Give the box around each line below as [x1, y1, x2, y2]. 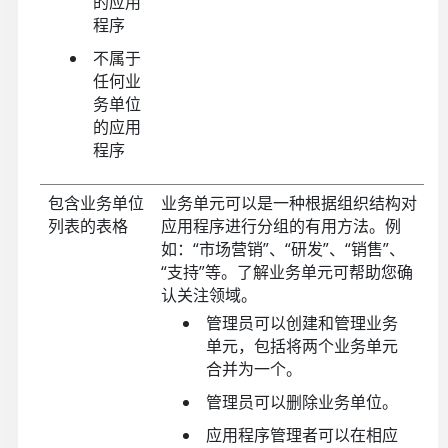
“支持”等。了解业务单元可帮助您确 [160, 261, 413, 284]
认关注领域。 [160, 284, 257, 307]
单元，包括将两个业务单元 [205, 335, 398, 358]
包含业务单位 [47, 192, 144, 215]
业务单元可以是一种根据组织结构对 [160, 192, 417, 215]
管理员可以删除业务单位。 [205, 391, 398, 414]
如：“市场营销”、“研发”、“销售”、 [160, 238, 405, 261]
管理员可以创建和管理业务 [205, 312, 398, 335]
